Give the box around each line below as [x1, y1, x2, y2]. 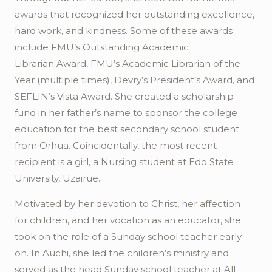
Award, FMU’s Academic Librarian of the [56, 58, 240, 69]
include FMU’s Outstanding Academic [15, 41, 189, 53]
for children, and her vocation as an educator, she [15, 214, 241, 226]
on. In [15, 247, 40, 259]
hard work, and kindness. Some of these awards [15, 25, 233, 36]
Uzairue [63, 172, 98, 184]
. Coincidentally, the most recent [69, 140, 217, 151]
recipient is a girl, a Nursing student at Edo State [15, 156, 234, 168]
